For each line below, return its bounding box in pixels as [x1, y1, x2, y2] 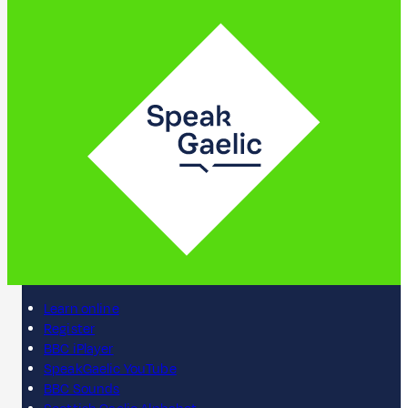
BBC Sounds [44, 379, 120, 399]
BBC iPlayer [44, 339, 114, 359]
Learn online [44, 299, 119, 319]
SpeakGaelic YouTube [44, 359, 177, 379]
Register [44, 319, 96, 339]
